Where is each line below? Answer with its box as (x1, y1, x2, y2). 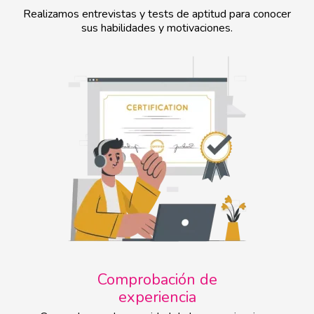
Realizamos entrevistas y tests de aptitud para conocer (23, 6, 291, 22)
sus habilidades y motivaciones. (81, 20, 233, 36)
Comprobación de (97, 269, 217, 291)
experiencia (118, 287, 196, 308)
